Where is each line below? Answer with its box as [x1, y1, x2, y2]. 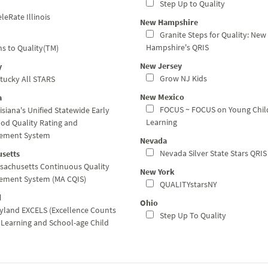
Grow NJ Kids [158, 73, 207, 84]
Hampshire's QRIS [146, 42, 209, 53]
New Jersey [140, 60, 182, 71]
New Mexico [140, 92, 184, 102]
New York [140, 166, 175, 177]
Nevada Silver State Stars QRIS [158, 148, 267, 159]
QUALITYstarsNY [158, 179, 217, 190]
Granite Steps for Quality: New [158, 29, 266, 40]
